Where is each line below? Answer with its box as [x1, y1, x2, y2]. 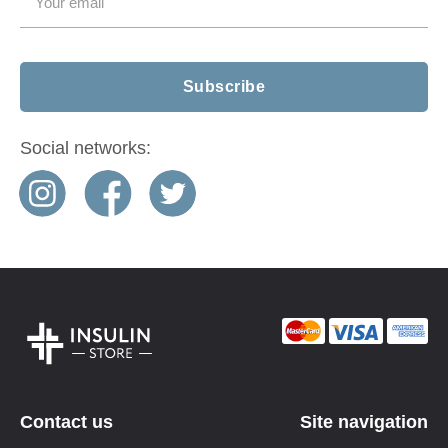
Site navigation [300, 411, 428, 432]
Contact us [20, 411, 113, 432]
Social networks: [20, 137, 151, 158]
